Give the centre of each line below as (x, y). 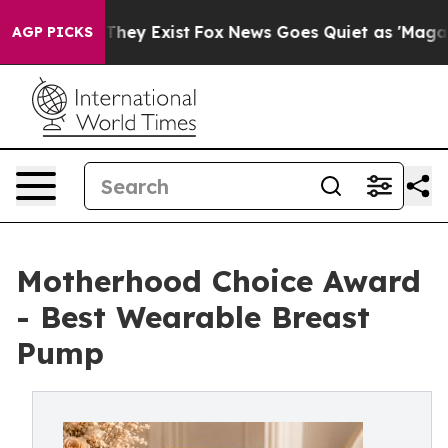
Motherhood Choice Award (218, 281)
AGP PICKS (52, 32)
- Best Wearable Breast (193, 317)
